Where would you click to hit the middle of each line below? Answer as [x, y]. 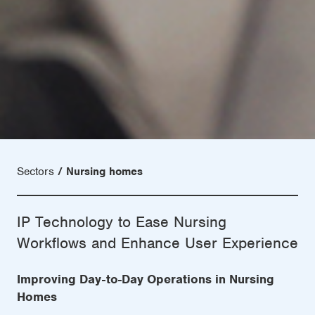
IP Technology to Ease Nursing [122, 222]
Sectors [36, 172]
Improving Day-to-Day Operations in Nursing [146, 279]
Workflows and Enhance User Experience [157, 243]
